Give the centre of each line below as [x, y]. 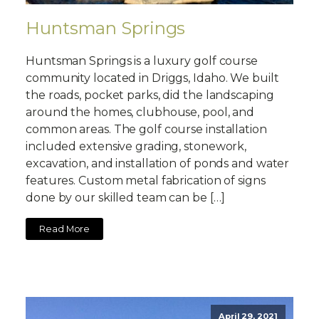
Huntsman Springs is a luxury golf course [142, 61]
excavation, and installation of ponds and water [158, 163]
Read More [65, 229]
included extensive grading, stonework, [136, 146]
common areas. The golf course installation [146, 129]
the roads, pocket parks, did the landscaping [150, 95]
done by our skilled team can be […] [125, 198]
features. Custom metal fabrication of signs [146, 181]
